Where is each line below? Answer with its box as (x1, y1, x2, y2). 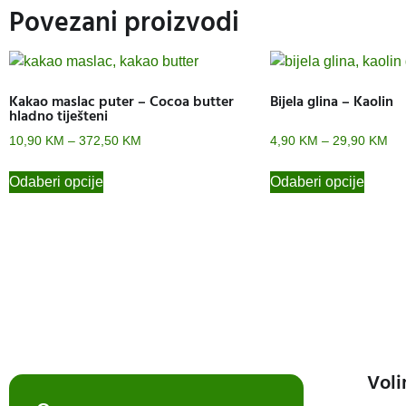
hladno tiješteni (9, 104, 108, 129)
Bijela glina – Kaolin (269, 90, 393, 114)
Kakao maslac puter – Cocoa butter (9, 90, 234, 114)
